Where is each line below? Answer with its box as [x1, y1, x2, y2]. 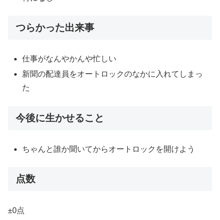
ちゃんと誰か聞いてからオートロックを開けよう [22, 144, 195, 153]
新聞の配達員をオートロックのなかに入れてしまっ [22, 70, 203, 79]
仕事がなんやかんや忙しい [22, 55, 117, 63]
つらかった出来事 [16, 22, 94, 33]
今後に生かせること [16, 112, 104, 123]
